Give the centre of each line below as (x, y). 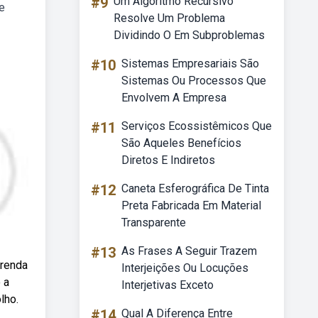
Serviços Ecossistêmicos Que (197, 126)
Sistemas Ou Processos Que (194, 81)
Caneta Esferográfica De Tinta (195, 188)
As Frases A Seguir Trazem (189, 251)
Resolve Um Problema (169, 18)
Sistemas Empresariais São (190, 64)
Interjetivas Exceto (168, 285)
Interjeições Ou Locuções (185, 268)
